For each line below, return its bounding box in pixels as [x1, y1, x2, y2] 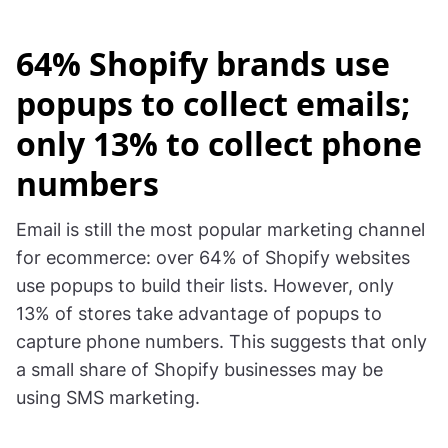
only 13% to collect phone [16, 121, 422, 165]
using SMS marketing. [16, 386, 200, 408]
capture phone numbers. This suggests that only [16, 330, 427, 352]
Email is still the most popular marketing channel [16, 218, 425, 240]
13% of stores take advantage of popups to [16, 302, 382, 324]
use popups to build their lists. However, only [16, 274, 394, 296]
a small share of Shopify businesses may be [16, 358, 383, 380]
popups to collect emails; [16, 81, 410, 125]
